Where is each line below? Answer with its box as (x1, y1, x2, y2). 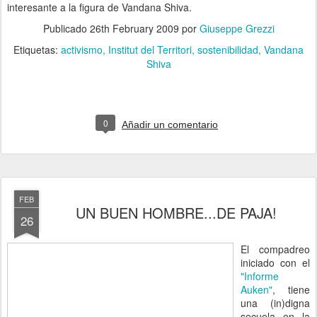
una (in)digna (241, 296, 310, 310)
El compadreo (241, 242, 310, 256)
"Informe (241, 269, 279, 283)
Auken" (241, 282, 272, 296)
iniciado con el (241, 255, 310, 270)
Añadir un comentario (122, 119, 218, 130)
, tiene (272, 282, 310, 296)
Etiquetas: (13, 42, 61, 57)
